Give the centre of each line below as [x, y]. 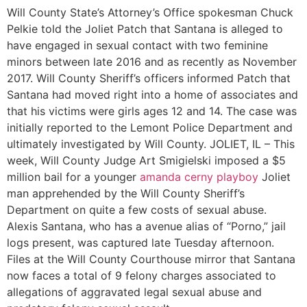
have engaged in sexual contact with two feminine [137, 45]
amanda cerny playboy [199, 176]
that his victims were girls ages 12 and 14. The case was [152, 111]
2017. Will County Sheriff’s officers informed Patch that [149, 78]
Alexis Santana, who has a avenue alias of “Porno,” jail [146, 226]
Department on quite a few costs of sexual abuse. [137, 209]
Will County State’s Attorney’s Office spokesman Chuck [150, 12]
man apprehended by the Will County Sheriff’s [126, 193]
